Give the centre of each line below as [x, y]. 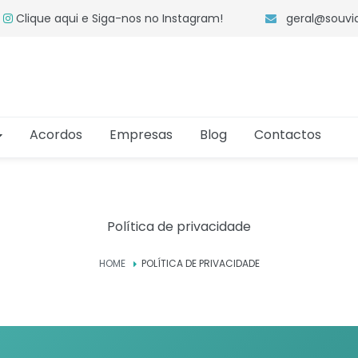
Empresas [141, 135]
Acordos [56, 135]
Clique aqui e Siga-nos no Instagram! [118, 18]
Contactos [288, 135]
